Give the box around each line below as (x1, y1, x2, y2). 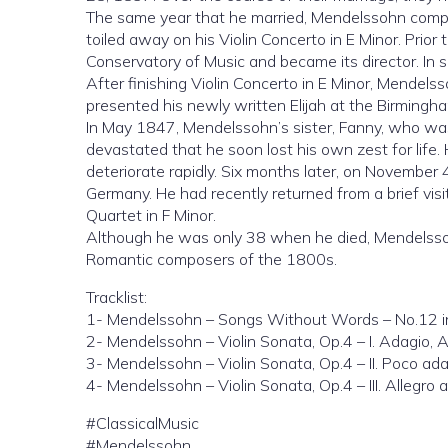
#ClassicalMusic (86, 413, 199, 433)
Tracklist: (86, 287, 147, 307)
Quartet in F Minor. (86, 205, 216, 225)
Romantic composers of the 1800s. (86, 249, 337, 269)
